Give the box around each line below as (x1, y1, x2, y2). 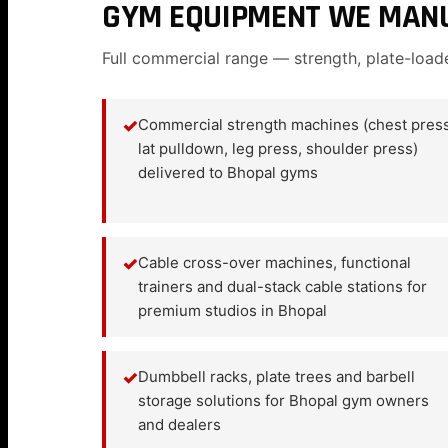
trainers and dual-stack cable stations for (138, 277, 427, 296)
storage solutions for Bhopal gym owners (138, 391, 429, 410)
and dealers (138, 415, 221, 434)
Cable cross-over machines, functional (138, 253, 411, 272)
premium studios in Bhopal (138, 301, 327, 320)
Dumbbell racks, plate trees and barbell (138, 367, 415, 386)
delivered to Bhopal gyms (138, 163, 318, 182)
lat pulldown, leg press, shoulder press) (138, 139, 418, 158)
